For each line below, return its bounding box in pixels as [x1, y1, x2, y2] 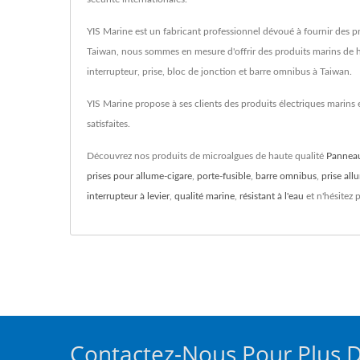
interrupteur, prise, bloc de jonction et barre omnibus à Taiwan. [87, 66, 352, 76]
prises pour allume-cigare [87, 170, 192, 181]
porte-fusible [197, 170, 251, 181]
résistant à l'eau [239, 190, 304, 201]
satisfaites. [87, 118, 130, 129]
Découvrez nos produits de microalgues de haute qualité [87, 150, 326, 161]
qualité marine [174, 190, 235, 201]
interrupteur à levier [87, 190, 170, 201]
